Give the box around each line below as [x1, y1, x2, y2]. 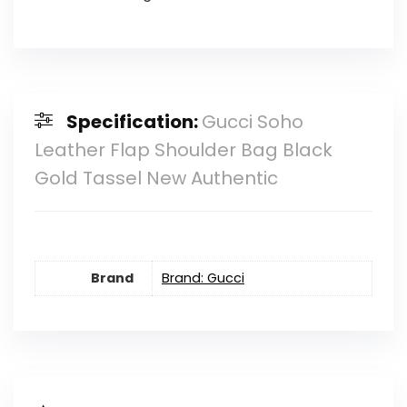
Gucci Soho [201, 109, 303, 135]
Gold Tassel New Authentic [34, 165, 278, 192]
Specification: [65, 109, 202, 135]
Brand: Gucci [161, 268, 244, 287]
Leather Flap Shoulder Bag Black [34, 137, 333, 164]
